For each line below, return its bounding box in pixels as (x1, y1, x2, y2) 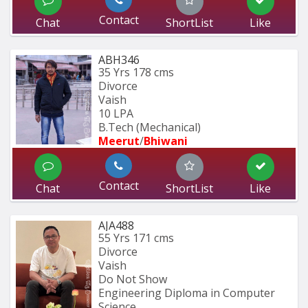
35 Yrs (98, 65, 130, 80)
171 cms (133, 230, 174, 246)
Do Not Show (98, 272, 167, 287)
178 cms (133, 65, 174, 80)
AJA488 (98, 218, 134, 234)
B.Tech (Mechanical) (98, 120, 201, 135)
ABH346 (98, 52, 140, 68)
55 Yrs (98, 230, 130, 246)
